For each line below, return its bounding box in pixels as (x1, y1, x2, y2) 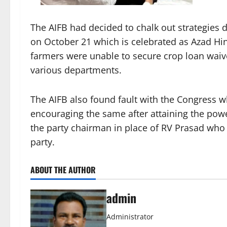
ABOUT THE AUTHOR (30, 164, 96, 176)
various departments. (30, 64, 122, 77)
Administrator (106, 212, 154, 222)
